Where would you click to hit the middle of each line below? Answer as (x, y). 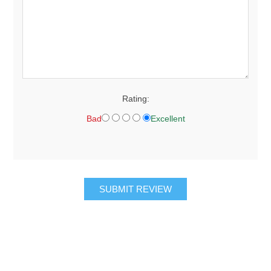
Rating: (135, 98)
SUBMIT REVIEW (135, 189)
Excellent (168, 118)
